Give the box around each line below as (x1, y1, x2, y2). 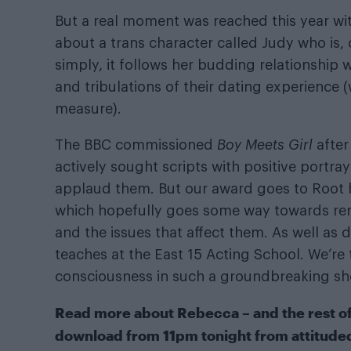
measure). (55, 102, 121, 117)
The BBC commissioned (55, 138, 217, 153)
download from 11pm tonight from (55, 327, 291, 345)
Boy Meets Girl (217, 138, 313, 153)
